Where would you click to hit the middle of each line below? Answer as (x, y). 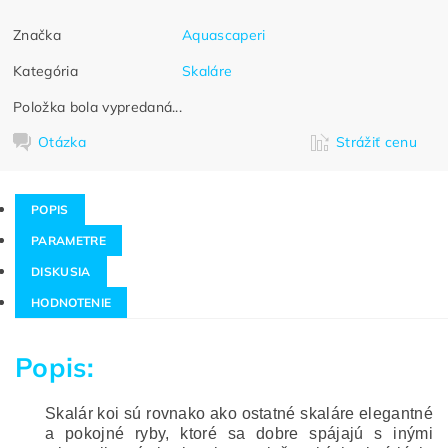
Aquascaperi (224, 34)
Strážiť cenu (376, 141)
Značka (37, 34)
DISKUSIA (61, 271)
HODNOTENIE (71, 302)
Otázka (62, 141)
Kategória (45, 70)
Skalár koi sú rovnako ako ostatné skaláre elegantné (239, 413)
